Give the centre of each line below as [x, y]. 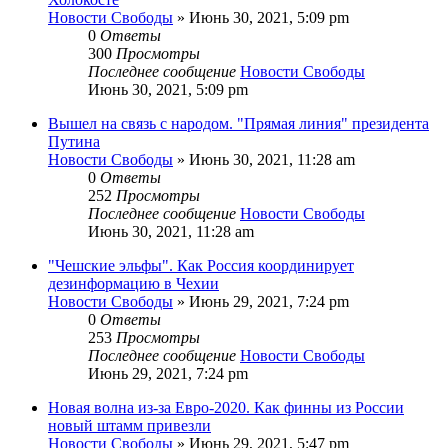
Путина [74, 141]
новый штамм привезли [129, 425]
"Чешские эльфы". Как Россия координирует [201, 265]
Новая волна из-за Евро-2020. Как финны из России [226, 407]
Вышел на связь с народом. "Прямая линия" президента [238, 123]
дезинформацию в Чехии [133, 283]
